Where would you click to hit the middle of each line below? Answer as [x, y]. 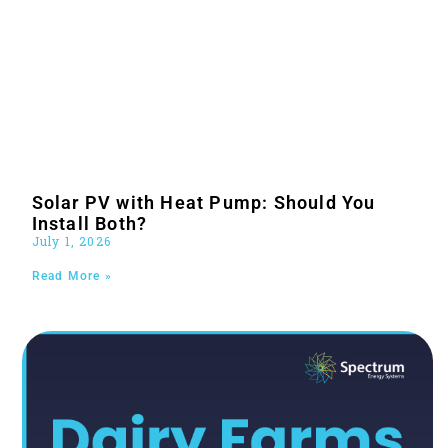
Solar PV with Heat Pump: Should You [203, 202]
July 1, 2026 [71, 240]
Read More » [71, 275]
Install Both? [89, 223]
